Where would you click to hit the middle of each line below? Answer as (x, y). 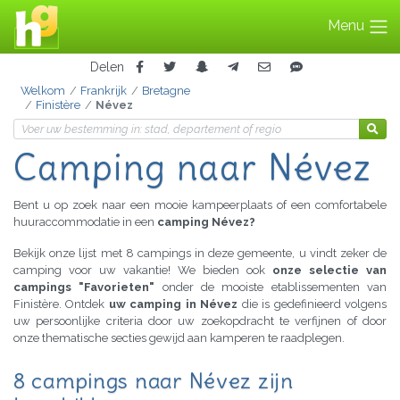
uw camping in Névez (173, 304)
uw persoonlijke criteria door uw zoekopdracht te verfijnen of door (200, 321)
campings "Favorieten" (84, 287)
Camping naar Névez (192, 168)
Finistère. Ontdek (61, 304)
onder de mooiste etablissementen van (271, 287)
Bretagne (166, 91)
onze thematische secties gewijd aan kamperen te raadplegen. (179, 338)
